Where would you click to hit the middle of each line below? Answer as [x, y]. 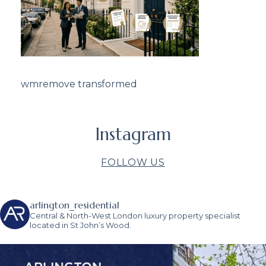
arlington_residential [75, 205]
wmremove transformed [79, 84]
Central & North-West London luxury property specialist [135, 215]
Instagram [133, 134]
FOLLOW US [133, 162]
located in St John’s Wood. [80, 225]
